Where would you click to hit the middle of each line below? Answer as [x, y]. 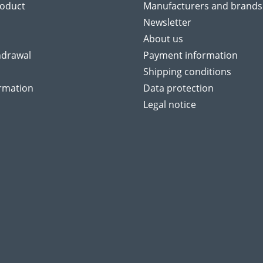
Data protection [178, 88]
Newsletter [167, 23]
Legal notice [170, 105]
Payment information [190, 55]
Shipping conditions [187, 72]
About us [163, 39]
